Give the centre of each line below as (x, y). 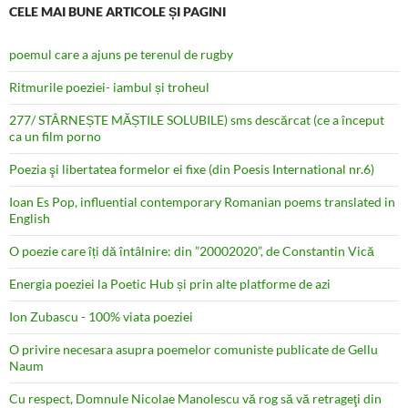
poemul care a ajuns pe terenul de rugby (121, 55)
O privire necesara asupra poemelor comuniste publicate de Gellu (194, 350)
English (30, 219)
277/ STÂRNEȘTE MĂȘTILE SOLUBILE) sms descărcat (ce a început (197, 120)
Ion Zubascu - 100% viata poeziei (101, 317)
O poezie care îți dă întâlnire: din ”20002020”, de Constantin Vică (192, 251)
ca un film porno (55, 137)
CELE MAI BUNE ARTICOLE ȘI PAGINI (117, 12)
